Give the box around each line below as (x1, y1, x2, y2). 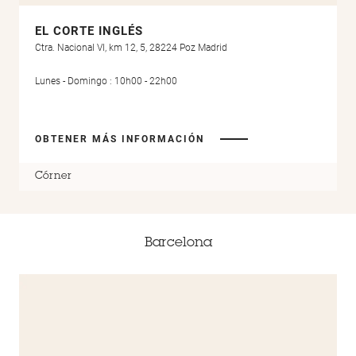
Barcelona (144, 236, 212, 250)
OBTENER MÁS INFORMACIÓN (35, 133, 204, 145)
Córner (35, 171, 72, 182)
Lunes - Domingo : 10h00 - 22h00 (35, 75, 177, 87)
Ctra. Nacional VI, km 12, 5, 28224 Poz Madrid (35, 42, 227, 54)
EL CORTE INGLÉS (35, 24, 143, 39)
